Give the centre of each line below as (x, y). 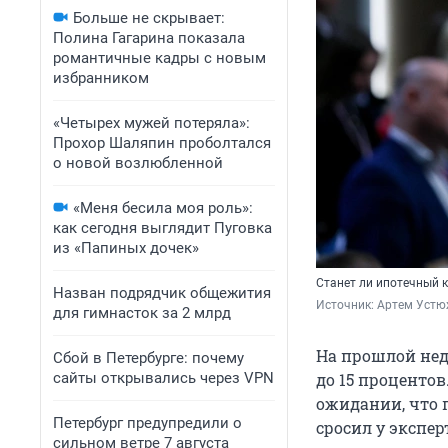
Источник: (346, 305)
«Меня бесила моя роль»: (163, 208)
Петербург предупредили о (147, 423)
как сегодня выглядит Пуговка (162, 228)
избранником (101, 78)
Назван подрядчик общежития (162, 293)
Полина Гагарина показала (149, 38)
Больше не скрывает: (149, 18)
